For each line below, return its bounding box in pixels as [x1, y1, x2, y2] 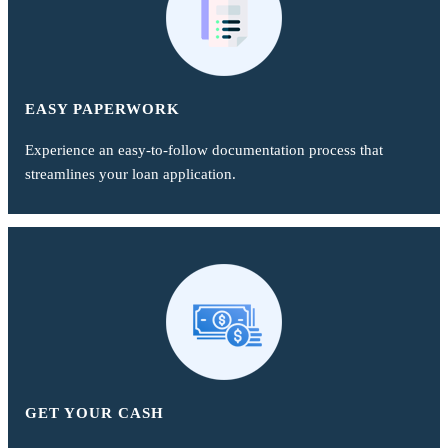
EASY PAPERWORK [25, 100, 181, 117]
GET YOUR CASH [25, 405, 165, 422]
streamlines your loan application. [25, 165, 237, 182]
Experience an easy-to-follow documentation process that [25, 141, 384, 158]
